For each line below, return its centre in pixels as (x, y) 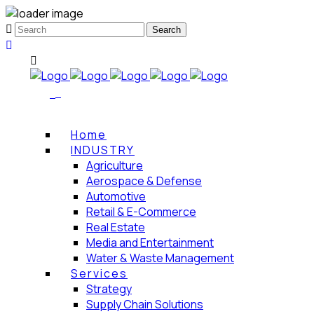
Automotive (116, 196)
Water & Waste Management (160, 258)
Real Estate (116, 227)
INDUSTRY (103, 150)
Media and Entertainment (150, 242)
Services (99, 273)
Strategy (109, 288)
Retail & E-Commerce (141, 211)
